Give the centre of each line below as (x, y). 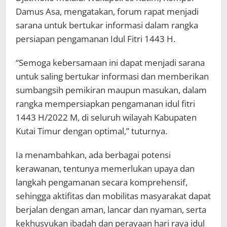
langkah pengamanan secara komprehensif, (102, 182)
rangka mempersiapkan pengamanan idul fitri (105, 103)
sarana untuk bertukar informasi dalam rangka (107, 25)
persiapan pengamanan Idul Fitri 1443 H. (96, 39)
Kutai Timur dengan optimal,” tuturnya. (91, 131)
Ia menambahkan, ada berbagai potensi (93, 155)
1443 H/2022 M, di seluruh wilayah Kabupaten (106, 117)
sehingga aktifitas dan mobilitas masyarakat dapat (113, 196)
